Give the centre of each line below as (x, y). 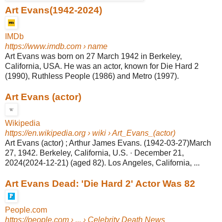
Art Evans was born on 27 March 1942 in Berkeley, (93, 56)
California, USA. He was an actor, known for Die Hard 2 (102, 66)
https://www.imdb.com (43, 46)
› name (94, 46)
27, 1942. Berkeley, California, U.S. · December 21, (94, 153)
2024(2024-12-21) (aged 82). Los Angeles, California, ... (102, 163)
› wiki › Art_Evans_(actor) (131, 133)
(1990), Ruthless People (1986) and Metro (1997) (91, 76)
